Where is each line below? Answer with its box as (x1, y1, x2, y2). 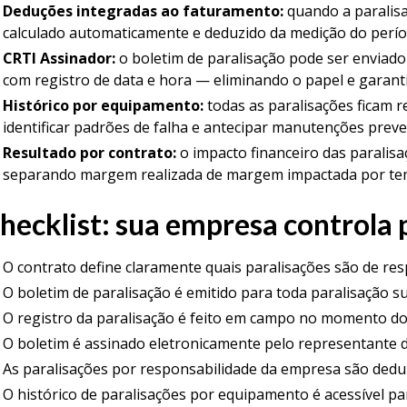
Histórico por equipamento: (2, 95, 203, 115)
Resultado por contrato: (2, 143, 176, 163)
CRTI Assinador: (2, 48, 115, 68)
